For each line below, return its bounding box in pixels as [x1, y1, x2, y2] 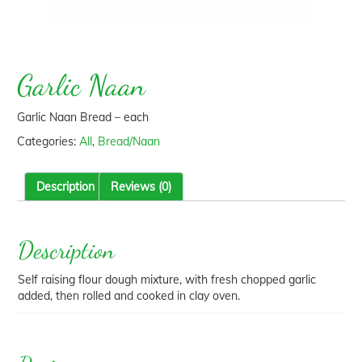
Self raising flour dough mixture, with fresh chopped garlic [17, 271, 316, 287]
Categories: [16, 133, 79, 149]
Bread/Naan [97, 133, 160, 149]
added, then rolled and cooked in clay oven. [17, 288, 240, 303]
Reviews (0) [110, 179, 171, 194]
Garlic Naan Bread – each [16, 109, 149, 124]
